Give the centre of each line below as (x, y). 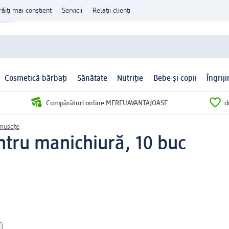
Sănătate (92, 79)
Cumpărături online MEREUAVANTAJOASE (107, 103)
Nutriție (130, 79)
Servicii (72, 11)
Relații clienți (111, 11)
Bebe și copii (175, 79)
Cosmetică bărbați (36, 79)
